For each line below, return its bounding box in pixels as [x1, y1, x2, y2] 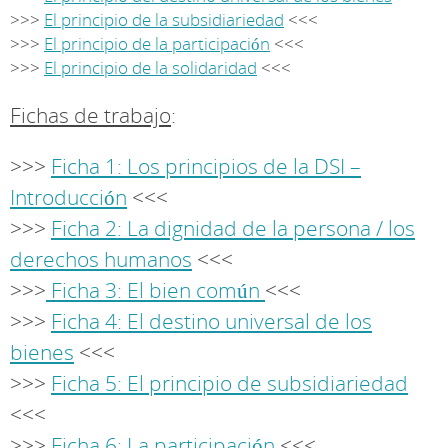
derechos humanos [10, 245, 192, 273]
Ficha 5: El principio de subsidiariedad [51, 369, 408, 397]
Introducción [10, 183, 127, 211]
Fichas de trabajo [10, 101, 171, 129]
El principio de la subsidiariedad [44, 8, 284, 31]
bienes [10, 338, 74, 366]
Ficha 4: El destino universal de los [51, 307, 372, 335]
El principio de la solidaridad [44, 56, 257, 79]
